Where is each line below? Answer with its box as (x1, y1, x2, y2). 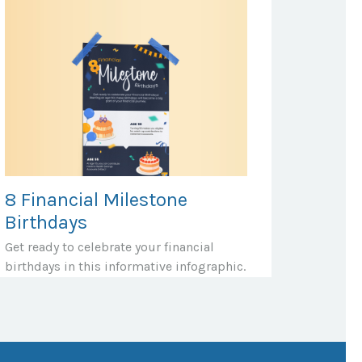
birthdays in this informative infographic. (5, 258, 246, 274)
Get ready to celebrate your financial (5, 238, 214, 255)
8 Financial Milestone (5, 187, 187, 211)
